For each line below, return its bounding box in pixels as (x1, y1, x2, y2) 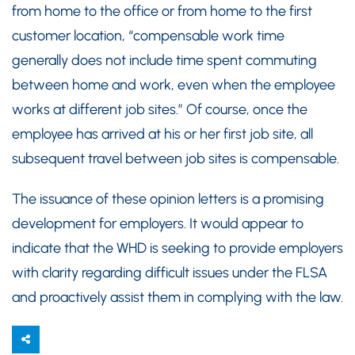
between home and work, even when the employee (12, 76, 335, 94)
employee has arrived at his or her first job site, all (12, 125, 313, 143)
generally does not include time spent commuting (12, 52, 317, 69)
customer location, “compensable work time (12, 27, 284, 44)
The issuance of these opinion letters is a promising (12, 190, 324, 208)
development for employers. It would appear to (12, 215, 303, 232)
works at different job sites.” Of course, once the (12, 101, 307, 118)
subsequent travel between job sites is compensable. (12, 150, 339, 167)
